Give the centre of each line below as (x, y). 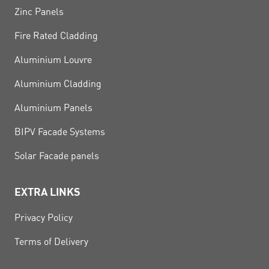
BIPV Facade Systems (60, 132)
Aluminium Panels (53, 108)
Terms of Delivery (51, 242)
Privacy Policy (44, 218)
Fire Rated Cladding (56, 36)
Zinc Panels (39, 12)
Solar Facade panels (57, 156)
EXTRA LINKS (47, 192)
